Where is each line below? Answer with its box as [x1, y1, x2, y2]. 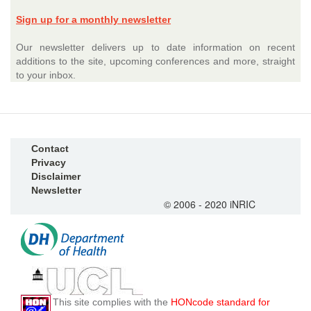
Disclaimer [31, 171, 81, 182]
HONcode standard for [171, 296, 270, 308]
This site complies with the [53, 296, 171, 308]
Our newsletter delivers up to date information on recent [16, 42, 295, 53]
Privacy [31, 157, 66, 168]
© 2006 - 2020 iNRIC [164, 197, 255, 211]
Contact [31, 143, 69, 154]
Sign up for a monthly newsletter [16, 14, 171, 25]
